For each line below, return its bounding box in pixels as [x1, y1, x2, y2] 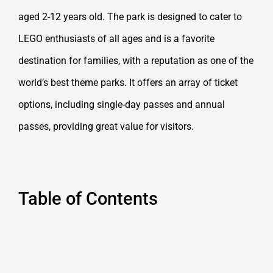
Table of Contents [18, 188, 158, 209]
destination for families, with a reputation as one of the [18, 54, 253, 66]
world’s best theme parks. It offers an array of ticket [18, 76, 238, 88]
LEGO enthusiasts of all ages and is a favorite [18, 32, 214, 44]
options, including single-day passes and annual [18, 98, 225, 110]
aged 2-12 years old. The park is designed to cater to [18, 10, 242, 23]
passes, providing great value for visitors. [18, 120, 194, 132]
